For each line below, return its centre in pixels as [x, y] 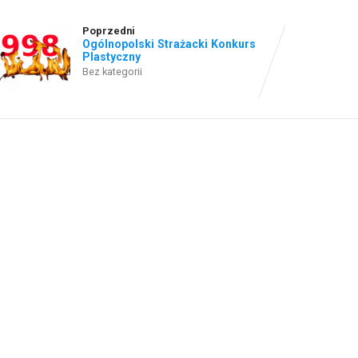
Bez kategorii [113, 72]
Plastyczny [112, 57]
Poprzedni [109, 31]
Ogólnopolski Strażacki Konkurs [169, 44]
